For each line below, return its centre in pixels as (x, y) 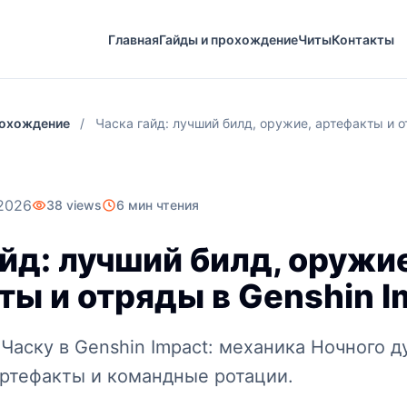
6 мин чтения (158, 205)
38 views (74, 205)
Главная (133, 40)
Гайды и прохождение (228, 40)
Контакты (362, 40)
